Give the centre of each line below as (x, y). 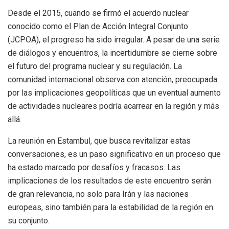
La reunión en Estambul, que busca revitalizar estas (99, 141)
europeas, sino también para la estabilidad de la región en (110, 208)
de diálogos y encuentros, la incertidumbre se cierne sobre (112, 53)
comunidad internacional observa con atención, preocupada (112, 80)
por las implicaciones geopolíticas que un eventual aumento (114, 93)
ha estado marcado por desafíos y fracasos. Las (94, 168)
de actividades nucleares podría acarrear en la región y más (113, 106)
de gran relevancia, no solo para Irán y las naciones (98, 194)
